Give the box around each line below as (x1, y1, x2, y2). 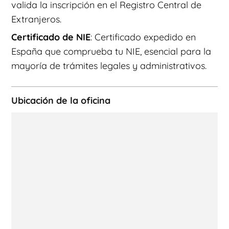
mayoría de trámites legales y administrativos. (11, 60, 207, 72)
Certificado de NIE (11, 31, 90, 43)
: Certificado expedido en (90, 31, 196, 43)
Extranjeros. (11, 13, 61, 26)
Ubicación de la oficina (11, 95, 110, 107)
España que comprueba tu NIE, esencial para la (11, 45, 211, 58)
